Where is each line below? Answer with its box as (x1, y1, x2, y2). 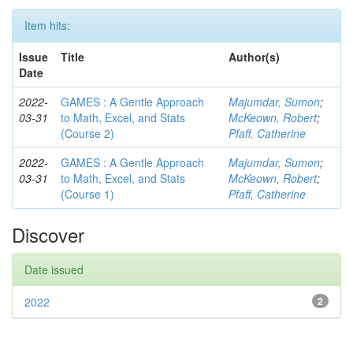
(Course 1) (61, 186, 114, 202)
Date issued (24, 262, 84, 277)
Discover (12, 221, 84, 248)
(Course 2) (61, 125, 114, 141)
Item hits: (24, 17, 70, 33)
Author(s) (229, 49, 280, 65)
